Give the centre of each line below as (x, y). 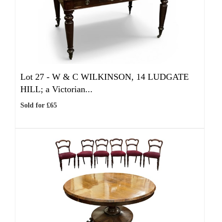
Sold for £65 (39, 105)
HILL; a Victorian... (56, 89)
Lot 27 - (36, 77)
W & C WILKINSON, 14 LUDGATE (120, 77)
